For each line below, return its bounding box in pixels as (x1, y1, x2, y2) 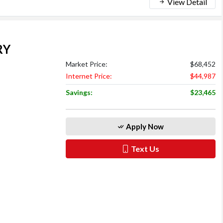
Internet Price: (65, 71, 112, 80)
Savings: (65, 88, 93, 97)
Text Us (129, 143, 160, 153)
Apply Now (124, 121, 164, 131)
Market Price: (65, 59, 108, 68)
